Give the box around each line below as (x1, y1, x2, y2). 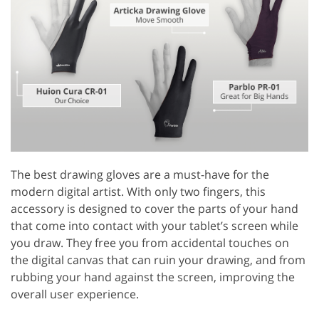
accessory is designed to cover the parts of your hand (11, 200, 298, 216)
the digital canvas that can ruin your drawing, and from (11, 251, 305, 268)
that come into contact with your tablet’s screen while (11, 217, 298, 234)
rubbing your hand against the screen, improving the (11, 268, 295, 285)
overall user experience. (11, 286, 139, 302)
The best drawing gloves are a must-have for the (11, 166, 269, 182)
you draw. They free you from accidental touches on (11, 234, 289, 251)
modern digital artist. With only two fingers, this (11, 183, 266, 199)
